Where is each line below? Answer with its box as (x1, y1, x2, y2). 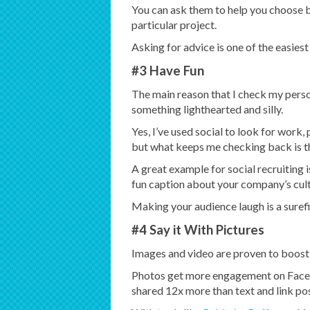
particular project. (131, 18, 217, 32)
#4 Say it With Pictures (131, 222, 264, 238)
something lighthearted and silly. (131, 102, 283, 116)
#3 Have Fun (131, 63, 204, 79)
